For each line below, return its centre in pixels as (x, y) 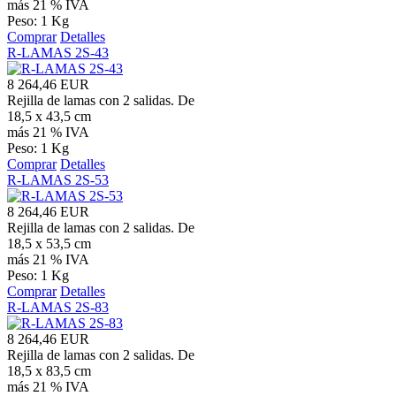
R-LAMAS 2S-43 (58, 52)
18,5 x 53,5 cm (49, 243)
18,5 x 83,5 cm (49, 370)
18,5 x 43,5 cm (49, 116)
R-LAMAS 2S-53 (58, 179)
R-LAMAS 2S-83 (58, 307)
